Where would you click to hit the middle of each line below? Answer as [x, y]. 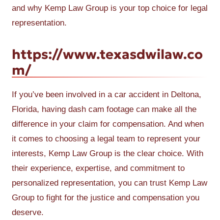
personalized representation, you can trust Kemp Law [110, 183]
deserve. [28, 212]
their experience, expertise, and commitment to [98, 168]
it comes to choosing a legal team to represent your [106, 139]
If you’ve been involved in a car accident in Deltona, [107, 95]
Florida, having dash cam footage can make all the [104, 109]
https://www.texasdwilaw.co [107, 54]
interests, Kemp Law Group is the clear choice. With [108, 153]
